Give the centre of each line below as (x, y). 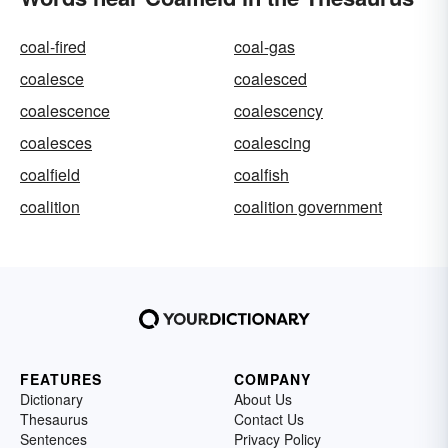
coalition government (308, 206)
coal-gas (264, 46)
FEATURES (61, 379)
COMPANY (272, 379)
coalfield (50, 174)
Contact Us (269, 419)
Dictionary (51, 399)
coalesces (56, 142)
